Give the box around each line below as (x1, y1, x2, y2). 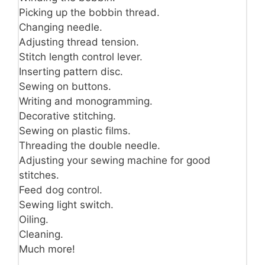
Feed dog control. (19, 184, 102, 196)
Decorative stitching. (19, 110, 116, 122)
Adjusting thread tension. (19, 36, 139, 49)
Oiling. (19, 214, 49, 226)
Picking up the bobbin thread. (19, 7, 160, 19)
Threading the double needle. (19, 140, 160, 152)
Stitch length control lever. (19, 51, 143, 63)
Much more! (19, 243, 75, 256)
